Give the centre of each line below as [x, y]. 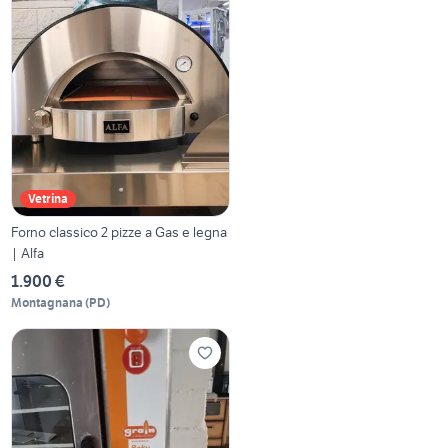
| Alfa [28, 252]
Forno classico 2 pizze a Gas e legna [119, 231]
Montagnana [47, 302]
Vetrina [48, 198]
